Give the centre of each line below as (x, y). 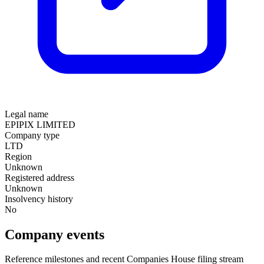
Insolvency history (39, 199)
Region (18, 156)
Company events (55, 234)
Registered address (39, 177)
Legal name (27, 114)
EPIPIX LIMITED (40, 124)
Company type (32, 135)
